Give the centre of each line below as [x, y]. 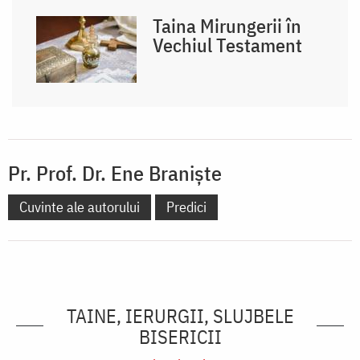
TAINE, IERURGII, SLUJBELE [180, 315]
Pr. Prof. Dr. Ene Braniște [115, 172]
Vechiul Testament [228, 45]
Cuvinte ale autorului [80, 207]
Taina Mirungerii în [227, 25]
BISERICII [180, 336]
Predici [186, 207]
